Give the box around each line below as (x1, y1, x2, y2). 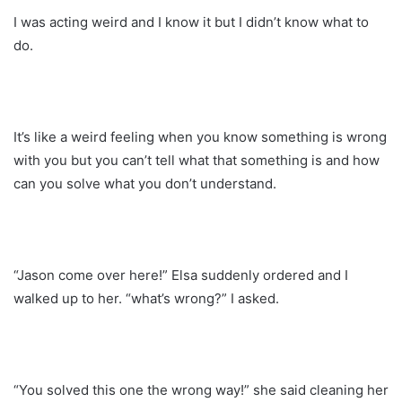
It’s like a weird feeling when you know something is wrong (13, 127, 387, 145)
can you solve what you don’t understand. (13, 174, 276, 192)
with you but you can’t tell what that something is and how (13, 151, 380, 169)
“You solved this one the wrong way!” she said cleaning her (13, 380, 389, 398)
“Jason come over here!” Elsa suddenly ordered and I (13, 266, 348, 284)
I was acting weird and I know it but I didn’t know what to (13, 13, 369, 31)
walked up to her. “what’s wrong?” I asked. (13, 289, 279, 307)
